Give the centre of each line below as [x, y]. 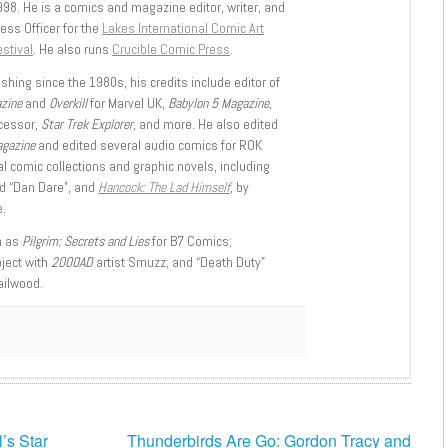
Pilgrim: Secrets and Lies [85, 241]
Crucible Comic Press [171, 49]
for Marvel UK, [127, 103]
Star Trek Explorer [87, 124]
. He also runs [72, 49]
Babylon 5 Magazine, [220, 103]
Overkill [66, 103]
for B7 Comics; [190, 241]
